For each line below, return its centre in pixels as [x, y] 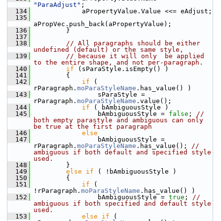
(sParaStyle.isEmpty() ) [121, 69]
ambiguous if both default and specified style [122, 152]
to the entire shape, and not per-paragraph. [118, 62]
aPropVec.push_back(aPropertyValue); [103, 24]
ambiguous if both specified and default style [122, 203]
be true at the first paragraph [93, 127]
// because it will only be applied [135, 56]
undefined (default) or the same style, [109, 50]
